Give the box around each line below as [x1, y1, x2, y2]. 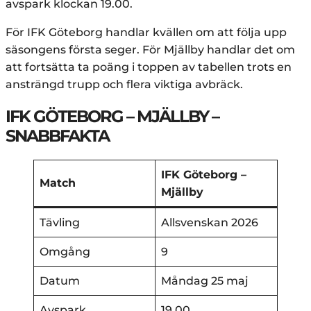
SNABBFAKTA [6, 125, 109, 146]
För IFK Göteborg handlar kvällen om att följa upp [6, 25, 287, 39]
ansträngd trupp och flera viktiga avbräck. [6, 77, 243, 91]
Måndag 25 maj [161, 274, 249, 287]
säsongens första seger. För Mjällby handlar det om [6, 42, 295, 56]
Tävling [40, 215, 80, 229]
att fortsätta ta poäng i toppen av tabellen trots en [6, 60, 292, 74]
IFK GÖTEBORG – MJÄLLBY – [6, 106, 219, 126]
